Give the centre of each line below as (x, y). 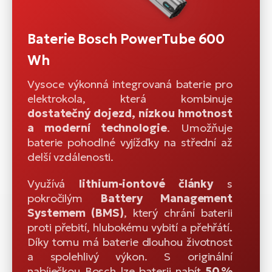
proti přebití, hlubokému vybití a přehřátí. (130, 228)
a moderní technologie (97, 128)
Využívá (53, 184)
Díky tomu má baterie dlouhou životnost (130, 242)
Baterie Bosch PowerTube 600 (126, 39)
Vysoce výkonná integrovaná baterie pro (130, 84)
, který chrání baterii (178, 213)
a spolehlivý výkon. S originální (130, 257)
